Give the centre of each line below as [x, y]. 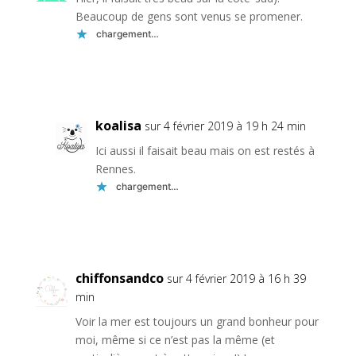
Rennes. [115, 168]
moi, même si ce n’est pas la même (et [175, 339]
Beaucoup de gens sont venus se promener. [189, 16]
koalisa [118, 125]
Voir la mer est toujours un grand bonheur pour [197, 321]
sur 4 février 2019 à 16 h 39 [236, 278]
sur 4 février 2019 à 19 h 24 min [225, 126]
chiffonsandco [119, 278]
